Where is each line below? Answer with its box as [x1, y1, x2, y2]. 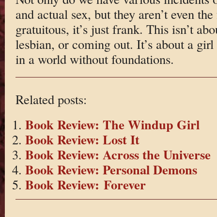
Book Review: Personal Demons [25, 160, 197, 179]
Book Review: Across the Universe [25, 145, 211, 164]
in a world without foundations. [15, 50, 174, 68]
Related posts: [15, 90, 87, 108]
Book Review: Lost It [25, 130, 139, 149]
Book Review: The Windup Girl [25, 115, 200, 134]
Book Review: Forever [25, 175, 146, 194]
